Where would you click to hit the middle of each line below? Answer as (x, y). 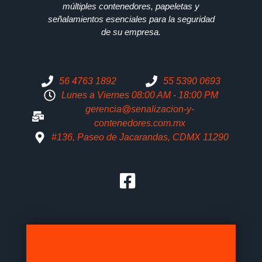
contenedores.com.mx (140, 123)
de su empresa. (131, 32)
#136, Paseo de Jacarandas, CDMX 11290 (140, 137)
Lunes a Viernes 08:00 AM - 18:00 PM (140, 95)
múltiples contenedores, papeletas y (131, 6)
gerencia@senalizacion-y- (140, 109)
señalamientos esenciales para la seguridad (131, 19)
